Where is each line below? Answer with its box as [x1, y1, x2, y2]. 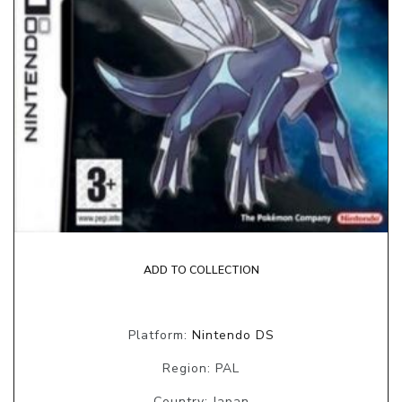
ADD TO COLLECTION [143, 262, 259, 277]
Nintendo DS [191, 326, 275, 344]
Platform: [127, 326, 192, 344]
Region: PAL [162, 359, 240, 377]
